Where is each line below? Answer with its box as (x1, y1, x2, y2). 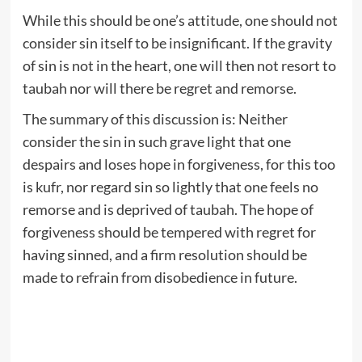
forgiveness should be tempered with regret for (22, 222, 316, 241)
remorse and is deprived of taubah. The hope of (22, 200, 314, 218)
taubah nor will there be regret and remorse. (22, 78, 297, 97)
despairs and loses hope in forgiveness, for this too (22, 154, 335, 173)
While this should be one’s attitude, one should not (22, 11, 338, 29)
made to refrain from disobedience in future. (22, 267, 297, 286)
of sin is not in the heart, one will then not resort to (22, 56, 336, 74)
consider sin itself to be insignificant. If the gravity (22, 33, 332, 52)
